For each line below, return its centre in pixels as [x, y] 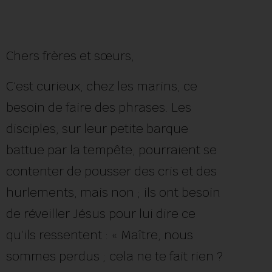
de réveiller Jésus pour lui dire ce [101, 213]
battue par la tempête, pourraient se [111, 150]
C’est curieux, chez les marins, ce [102, 86]
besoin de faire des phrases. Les [99, 107]
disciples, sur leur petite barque [97, 128]
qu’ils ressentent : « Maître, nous [100, 235]
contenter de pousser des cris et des [111, 171]
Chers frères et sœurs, [72, 56]
